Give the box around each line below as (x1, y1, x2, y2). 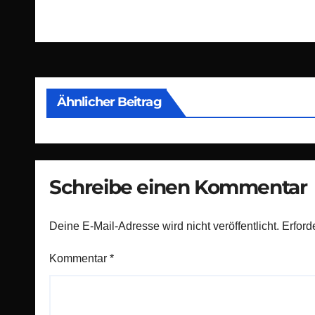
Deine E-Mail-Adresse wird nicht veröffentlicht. (49, 219, 279, 232)
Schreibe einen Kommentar (49, 175, 307, 200)
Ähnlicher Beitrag (57, 94, 162, 110)
